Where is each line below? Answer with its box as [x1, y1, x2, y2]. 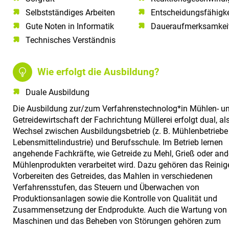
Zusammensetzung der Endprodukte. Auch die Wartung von [13, 204, 227, 215]
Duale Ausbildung [26, 87, 89, 97]
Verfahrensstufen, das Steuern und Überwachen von [13, 182, 199, 192]
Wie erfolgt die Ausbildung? [37, 66, 159, 78]
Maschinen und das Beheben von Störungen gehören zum [13, 216, 221, 226]
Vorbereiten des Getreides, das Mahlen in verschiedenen [13, 171, 213, 181]
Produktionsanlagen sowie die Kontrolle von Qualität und [13, 193, 217, 203]
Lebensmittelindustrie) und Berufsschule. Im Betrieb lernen [13, 137, 223, 147]
